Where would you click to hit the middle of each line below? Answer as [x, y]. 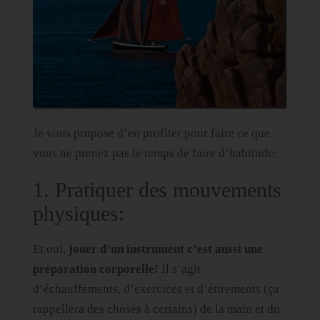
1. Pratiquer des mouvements [157, 190]
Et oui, [51, 249]
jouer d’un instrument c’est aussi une [166, 249]
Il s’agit [180, 269]
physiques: [79, 214]
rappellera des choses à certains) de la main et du [156, 309]
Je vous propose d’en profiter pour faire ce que [151, 134]
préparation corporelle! [96, 269]
